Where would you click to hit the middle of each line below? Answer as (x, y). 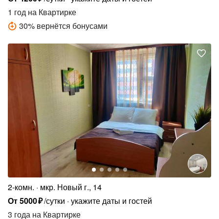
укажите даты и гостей (112, 201)
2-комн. (21, 187)
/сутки (55, 201)
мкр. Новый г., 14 (71, 187)
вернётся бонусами (72, 25)
